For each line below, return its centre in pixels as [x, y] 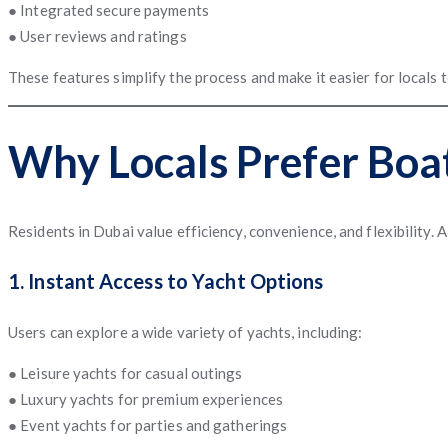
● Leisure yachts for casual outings [125, 372]
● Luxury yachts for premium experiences [145, 398]
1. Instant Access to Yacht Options [166, 280]
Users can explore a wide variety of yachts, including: [185, 331]
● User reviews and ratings [97, 35]
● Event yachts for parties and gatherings [148, 424]
